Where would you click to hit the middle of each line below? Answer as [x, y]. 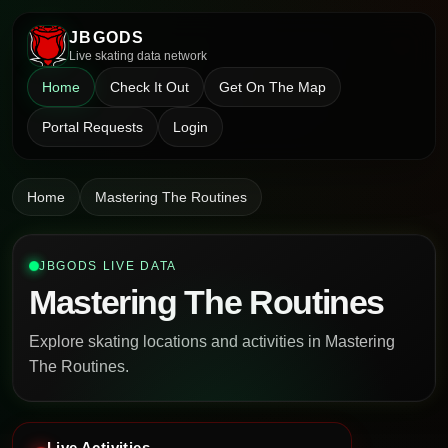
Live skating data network [138, 56]
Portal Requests [92, 127]
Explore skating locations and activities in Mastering [212, 341]
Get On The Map [272, 87]
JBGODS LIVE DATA [108, 266]
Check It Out [149, 87]
